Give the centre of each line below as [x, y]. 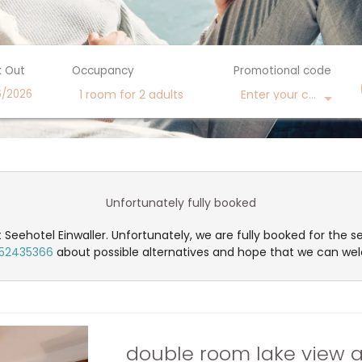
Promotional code [282, 70]
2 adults [161, 95]
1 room [98, 95]
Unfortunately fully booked [181, 203]
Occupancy [103, 70]
